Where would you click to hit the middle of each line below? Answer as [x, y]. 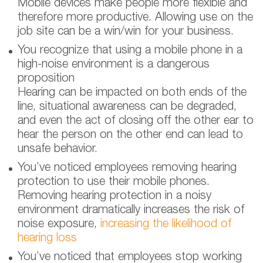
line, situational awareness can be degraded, [127, 107]
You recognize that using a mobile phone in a [130, 51]
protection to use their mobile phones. [114, 182]
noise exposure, [59, 225]
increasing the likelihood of [166, 225]
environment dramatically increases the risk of [131, 210]
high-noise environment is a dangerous [114, 65]
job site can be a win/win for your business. [126, 32]
